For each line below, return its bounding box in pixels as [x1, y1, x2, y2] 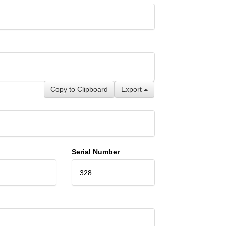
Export [121, 85, 144, 93]
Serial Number [71, 147, 120, 156]
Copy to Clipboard [50, 85, 108, 93]
